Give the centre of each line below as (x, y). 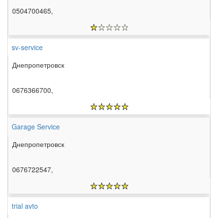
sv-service (27, 47)
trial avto (25, 206)
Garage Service (36, 127)
